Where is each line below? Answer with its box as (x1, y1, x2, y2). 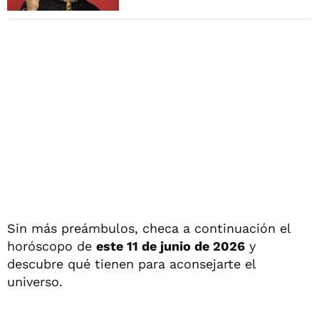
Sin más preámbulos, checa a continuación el (7, 220, 291, 236)
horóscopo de (7, 238, 96, 253)
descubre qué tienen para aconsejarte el (7, 256, 256, 271)
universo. (7, 273, 63, 289)
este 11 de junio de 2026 (96, 238, 245, 253)
